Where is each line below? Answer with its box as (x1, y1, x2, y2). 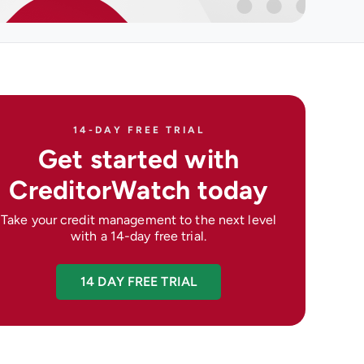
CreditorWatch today (9, 175, 268, 206)
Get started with (37, 144, 240, 175)
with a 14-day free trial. (71, 228, 206, 244)
